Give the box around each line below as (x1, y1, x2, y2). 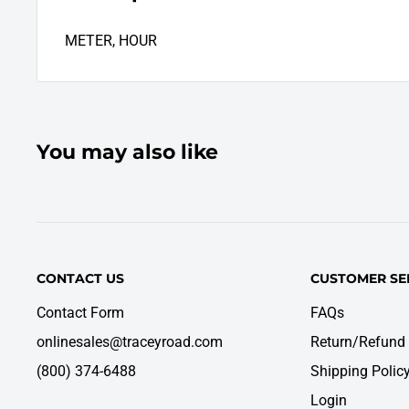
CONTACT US (37, 270, 124, 288)
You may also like (37, 140, 218, 165)
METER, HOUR (65, 32, 157, 50)
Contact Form (37, 303, 124, 321)
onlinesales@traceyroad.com (37, 332, 223, 351)
